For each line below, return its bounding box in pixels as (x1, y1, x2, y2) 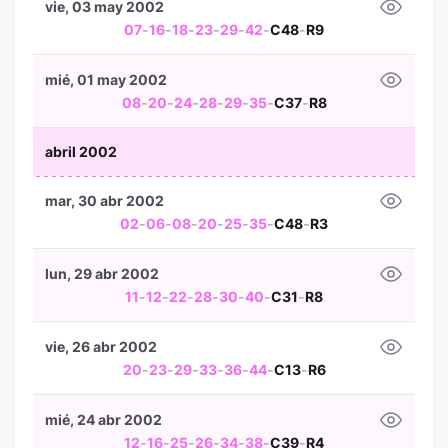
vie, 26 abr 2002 (45, 338, 157, 355)
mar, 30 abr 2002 (45, 192, 164, 209)
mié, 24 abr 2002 (45, 411, 162, 428)
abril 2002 (45, 143, 117, 160)
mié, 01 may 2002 (45, 71, 167, 88)
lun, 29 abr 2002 (45, 265, 159, 282)
